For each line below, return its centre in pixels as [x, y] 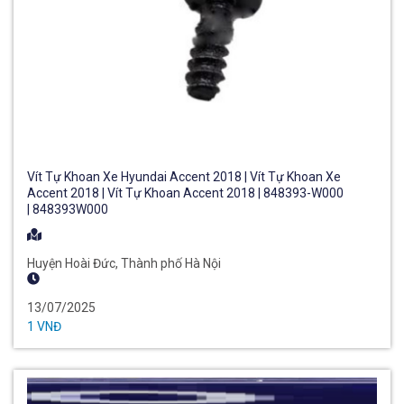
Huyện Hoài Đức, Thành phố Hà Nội [124, 263]
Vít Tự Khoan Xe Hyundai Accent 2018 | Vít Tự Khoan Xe [184, 176]
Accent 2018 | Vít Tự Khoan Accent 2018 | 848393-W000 [185, 193]
